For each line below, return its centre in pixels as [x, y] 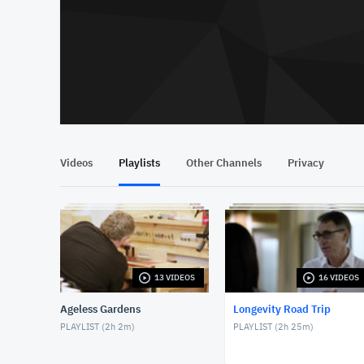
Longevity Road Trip [282, 310]
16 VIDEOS [339, 278]
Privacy [306, 162]
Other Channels [224, 162]
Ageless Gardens [100, 310]
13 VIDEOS [174, 278]
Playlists [139, 162]
